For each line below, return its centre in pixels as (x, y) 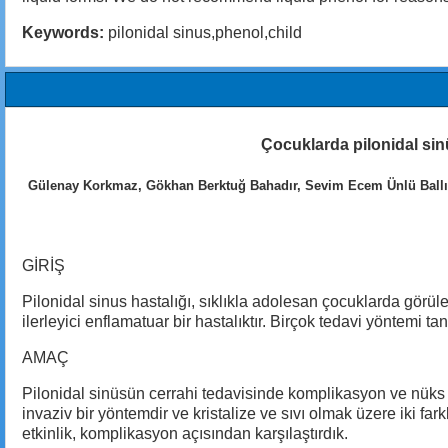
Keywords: (63, 33)
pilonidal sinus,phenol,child (203, 33)
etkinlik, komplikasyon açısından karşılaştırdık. (185, 433)
